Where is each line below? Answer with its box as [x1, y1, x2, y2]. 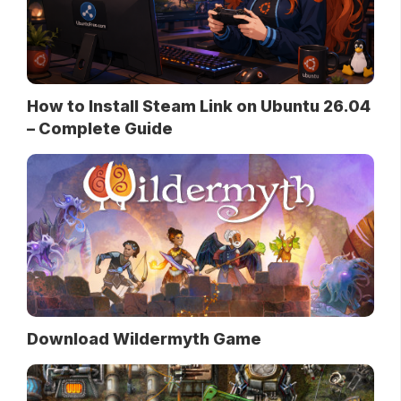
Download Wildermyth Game [27, 328, 261, 348]
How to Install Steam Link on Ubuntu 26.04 [27, 97, 371, 116]
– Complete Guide [27, 119, 173, 139]
